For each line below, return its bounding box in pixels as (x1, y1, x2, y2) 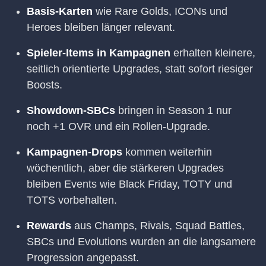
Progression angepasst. (27, 251, 139, 264)
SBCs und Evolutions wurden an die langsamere (27, 235, 256, 248)
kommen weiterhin (122, 145, 212, 158)
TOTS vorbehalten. (27, 194, 117, 206)
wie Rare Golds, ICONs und (93, 5, 227, 17)
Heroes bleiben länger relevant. (27, 21, 175, 33)
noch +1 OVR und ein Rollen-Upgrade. (27, 120, 210, 132)
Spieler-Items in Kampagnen (27, 46, 170, 59)
